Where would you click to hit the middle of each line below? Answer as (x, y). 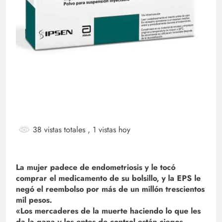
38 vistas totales (59, 129)
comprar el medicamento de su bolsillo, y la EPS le (108, 178)
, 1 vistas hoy (109, 129)
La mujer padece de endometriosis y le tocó (96, 167)
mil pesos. (34, 200)
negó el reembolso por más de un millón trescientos (110, 189)
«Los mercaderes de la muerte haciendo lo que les (108, 211)
